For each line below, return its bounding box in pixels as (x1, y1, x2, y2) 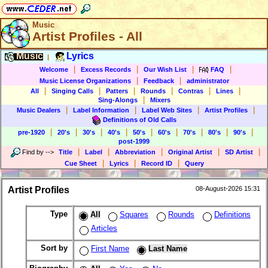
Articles (91, 224, 117, 233)
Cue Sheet (64, 160, 97, 167)
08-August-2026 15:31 (196, 185, 260, 193)
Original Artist (167, 148, 212, 156)
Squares (120, 210, 148, 220)
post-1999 (118, 138, 150, 145)
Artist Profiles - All (32, 29, 142, 44)
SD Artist (224, 148, 253, 156)
